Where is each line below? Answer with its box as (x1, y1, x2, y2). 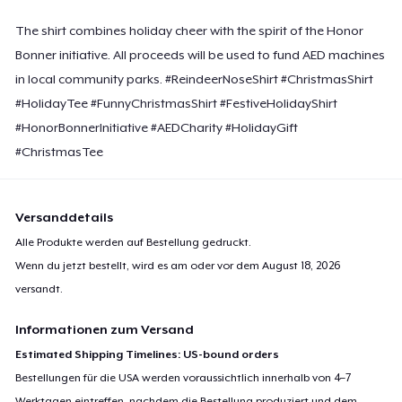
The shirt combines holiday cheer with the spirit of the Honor (15, 22, 364, 38)
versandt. (15, 282, 64, 295)
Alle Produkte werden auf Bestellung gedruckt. (15, 235, 252, 249)
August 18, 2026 (262, 258, 341, 272)
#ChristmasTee (15, 144, 104, 159)
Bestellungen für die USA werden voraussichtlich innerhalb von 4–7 (15, 371, 352, 384)
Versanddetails (15, 209, 114, 224)
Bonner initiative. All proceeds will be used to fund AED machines (15, 47, 386, 62)
